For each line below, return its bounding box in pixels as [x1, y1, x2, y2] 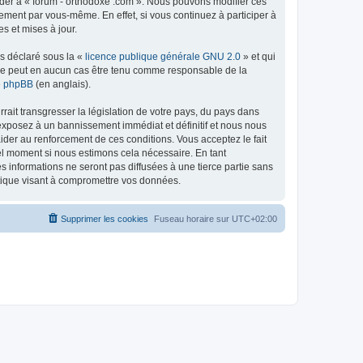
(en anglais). [33, 79, 91, 90]
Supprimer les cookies [61, 214, 148, 224]
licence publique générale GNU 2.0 [85, 51, 241, 62]
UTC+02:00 [232, 214, 277, 224]
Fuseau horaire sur [154, 214, 232, 224]
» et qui [241, 51, 275, 62]
